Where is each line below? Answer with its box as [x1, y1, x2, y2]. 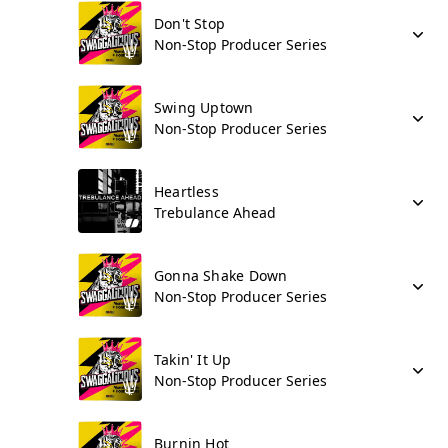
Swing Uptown [154, 98, 254, 117]
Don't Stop [154, 14, 226, 33]
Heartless [154, 182, 219, 201]
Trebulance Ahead [154, 203, 276, 222]
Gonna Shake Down [154, 266, 288, 285]
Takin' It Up [154, 350, 232, 369]
